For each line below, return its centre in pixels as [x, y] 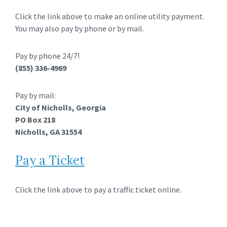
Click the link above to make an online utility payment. [110, 16]
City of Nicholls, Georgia [61, 107]
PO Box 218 [35, 120]
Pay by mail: [35, 95]
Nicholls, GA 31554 [48, 132]
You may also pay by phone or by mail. [80, 28]
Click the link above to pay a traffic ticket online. [98, 190]
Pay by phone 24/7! [47, 56]
